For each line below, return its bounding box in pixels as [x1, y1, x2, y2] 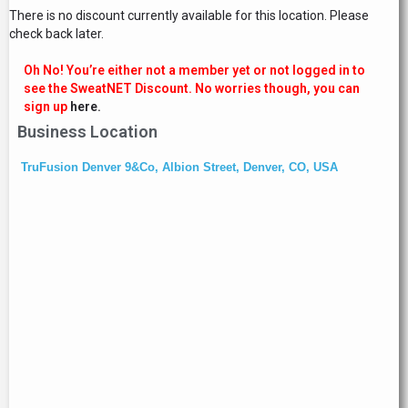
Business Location [17, 122, 158, 141]
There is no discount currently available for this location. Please [9, 8, 369, 23]
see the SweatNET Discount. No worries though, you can [24, 81, 360, 96]
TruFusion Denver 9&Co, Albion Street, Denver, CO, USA [21, 160, 338, 174]
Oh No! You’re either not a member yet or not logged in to [24, 63, 365, 77]
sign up [24, 99, 67, 114]
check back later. [9, 26, 104, 41]
